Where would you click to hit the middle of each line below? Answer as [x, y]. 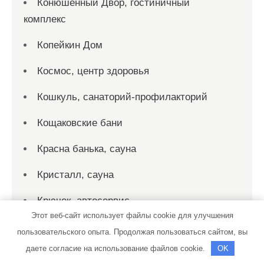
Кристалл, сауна [75, 174]
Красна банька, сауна [87, 148]
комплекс [45, 19]
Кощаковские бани [80, 123]
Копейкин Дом [70, 45]
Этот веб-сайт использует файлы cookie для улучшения [132, 215]
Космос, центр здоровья [93, 71]
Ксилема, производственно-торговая [122, 226]
